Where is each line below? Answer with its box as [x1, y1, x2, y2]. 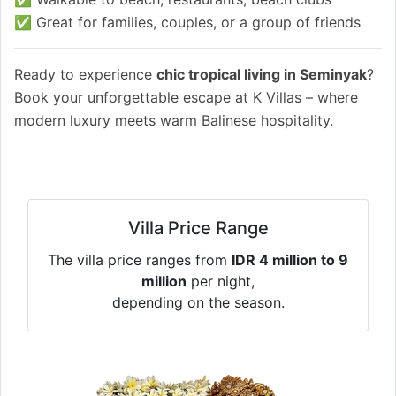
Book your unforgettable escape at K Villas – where [14, 88, 358, 107]
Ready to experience [14, 65, 156, 84]
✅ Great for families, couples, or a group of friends [14, 13, 361, 32]
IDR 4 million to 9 [232, 251, 348, 270]
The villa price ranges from [48, 251, 232, 270]
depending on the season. [111, 293, 285, 312]
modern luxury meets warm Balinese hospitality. [14, 111, 333, 130]
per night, [187, 272, 255, 291]
